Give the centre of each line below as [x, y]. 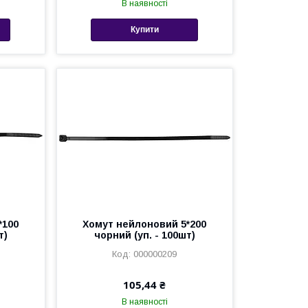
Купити [144, 30]
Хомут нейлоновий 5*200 [145, 224]
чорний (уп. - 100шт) [144, 235]
